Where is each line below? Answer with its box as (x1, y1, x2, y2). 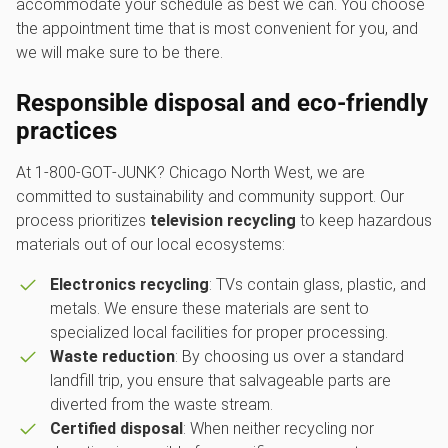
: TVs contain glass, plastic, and (208, 275, 426, 295)
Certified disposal (49, 419, 183, 439)
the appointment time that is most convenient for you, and (16, 19, 418, 39)
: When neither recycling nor (182, 419, 374, 439)
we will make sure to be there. (16, 43, 223, 63)
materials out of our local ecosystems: (16, 235, 285, 255)
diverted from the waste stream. (49, 395, 273, 415)
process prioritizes (16, 211, 150, 231)
